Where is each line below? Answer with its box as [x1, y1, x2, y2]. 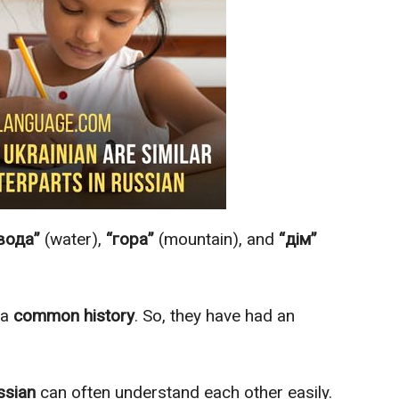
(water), [40, 229, 106, 250]
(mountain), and [154, 229, 279, 250]
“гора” [106, 229, 154, 250]
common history [9, 305, 134, 327]
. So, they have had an [134, 305, 295, 327]
